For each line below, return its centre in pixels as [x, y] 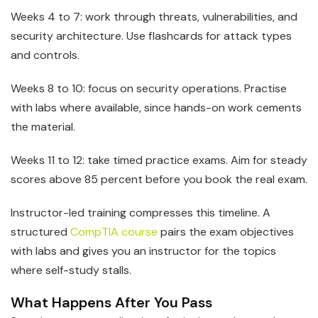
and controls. [45, 55]
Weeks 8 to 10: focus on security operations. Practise [149, 88]
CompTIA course [114, 231]
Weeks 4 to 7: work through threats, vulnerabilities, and [154, 16]
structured [40, 231]
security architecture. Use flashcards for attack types [151, 35]
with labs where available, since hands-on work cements [156, 107]
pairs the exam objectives [226, 231]
